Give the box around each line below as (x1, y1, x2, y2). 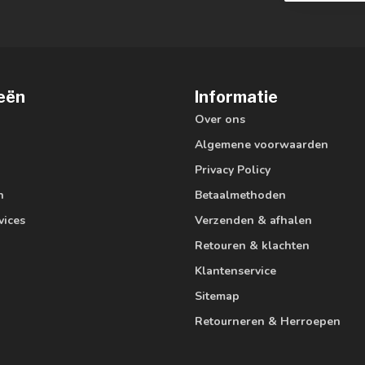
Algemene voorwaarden (195, 136, 328, 152)
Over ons (195, 111, 245, 127)
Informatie (195, 86, 278, 107)
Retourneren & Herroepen (195, 313, 341, 329)
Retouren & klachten (195, 237, 310, 253)
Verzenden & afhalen (195, 212, 312, 228)
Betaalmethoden (195, 187, 286, 203)
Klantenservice (195, 262, 276, 279)
